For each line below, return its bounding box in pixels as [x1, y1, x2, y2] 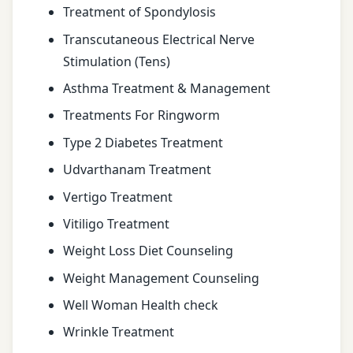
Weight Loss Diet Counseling [63, 242, 233, 260]
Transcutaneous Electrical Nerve [63, 30, 255, 48]
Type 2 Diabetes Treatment [63, 133, 223, 151]
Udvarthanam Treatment [63, 161, 211, 179]
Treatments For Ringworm [63, 106, 220, 124]
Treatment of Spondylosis [63, 3, 216, 21]
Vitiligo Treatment [63, 214, 169, 232]
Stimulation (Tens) [63, 52, 170, 70]
